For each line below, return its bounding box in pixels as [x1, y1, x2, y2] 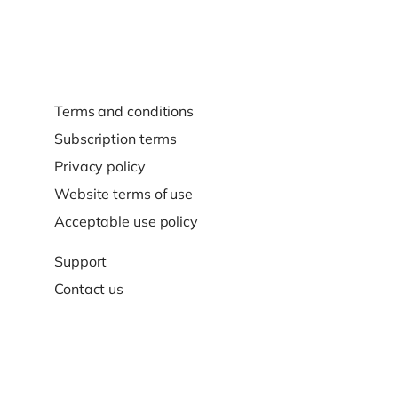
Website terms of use [54, 185, 193, 203]
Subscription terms [54, 130, 178, 148]
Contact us [54, 280, 123, 298]
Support [54, 252, 107, 271]
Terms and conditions [54, 102, 194, 121]
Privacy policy [54, 157, 146, 176]
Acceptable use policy [54, 212, 198, 231]
